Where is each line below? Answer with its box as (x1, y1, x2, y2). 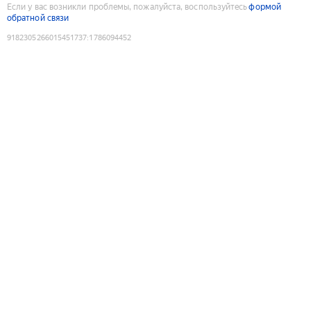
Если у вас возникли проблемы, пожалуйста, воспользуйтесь (7, 1, 248, 12)
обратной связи (7, 12, 69, 23)
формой (249, 1, 281, 12)
